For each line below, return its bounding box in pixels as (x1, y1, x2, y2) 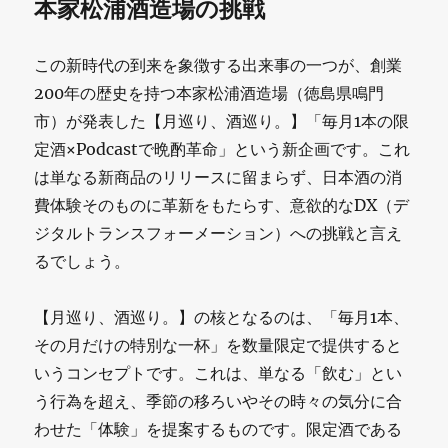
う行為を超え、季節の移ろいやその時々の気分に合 (34, 390, 403, 411)
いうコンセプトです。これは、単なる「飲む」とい (34, 362, 403, 383)
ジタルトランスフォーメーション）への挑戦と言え (34, 222, 403, 243)
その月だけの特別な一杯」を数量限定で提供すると (34, 334, 403, 355)
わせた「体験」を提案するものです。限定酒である (34, 418, 403, 439)
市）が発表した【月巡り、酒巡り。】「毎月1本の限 (34, 110, 410, 131)
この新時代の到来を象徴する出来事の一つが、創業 (34, 54, 403, 75)
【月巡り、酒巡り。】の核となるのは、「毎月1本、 (34, 306, 410, 327)
